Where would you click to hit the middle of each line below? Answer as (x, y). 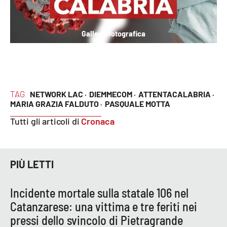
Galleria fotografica (113, 33)
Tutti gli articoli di (46, 121)
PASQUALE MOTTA (138, 103)
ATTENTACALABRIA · (176, 94)
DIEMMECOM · (112, 94)
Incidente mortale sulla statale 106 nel (99, 193)
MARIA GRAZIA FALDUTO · (56, 103)
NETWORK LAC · (58, 94)
